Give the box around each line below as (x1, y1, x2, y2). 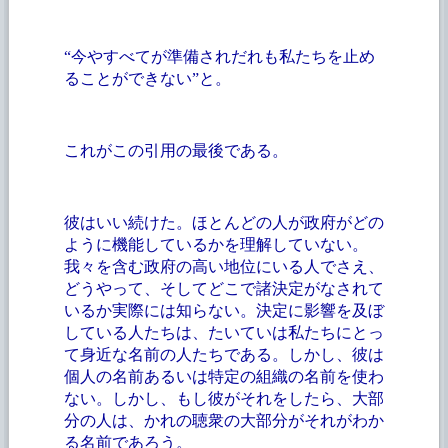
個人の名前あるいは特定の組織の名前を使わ (63, 367, 384, 385)
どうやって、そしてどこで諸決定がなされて (63, 279, 384, 297)
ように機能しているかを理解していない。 (63, 235, 368, 253)
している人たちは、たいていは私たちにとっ (63, 323, 384, 341)
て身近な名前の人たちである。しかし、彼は (63, 345, 384, 363)
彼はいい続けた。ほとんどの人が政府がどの (63, 213, 384, 231)
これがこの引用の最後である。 (63, 141, 288, 159)
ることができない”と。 (63, 69, 231, 87)
